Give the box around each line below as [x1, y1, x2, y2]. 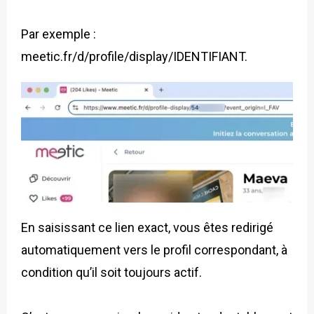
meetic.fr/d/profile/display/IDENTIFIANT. [21, 48, 247, 64]
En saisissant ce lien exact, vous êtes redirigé [21, 220, 273, 235]
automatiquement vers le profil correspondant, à [21, 243, 287, 258]
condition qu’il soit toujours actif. [21, 265, 202, 280]
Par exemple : [21, 26, 96, 41]
